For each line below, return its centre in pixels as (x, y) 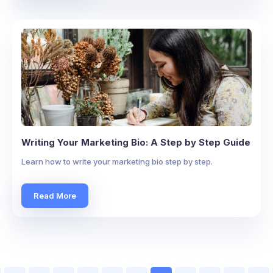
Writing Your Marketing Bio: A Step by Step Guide (136, 142)
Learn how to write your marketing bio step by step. (117, 161)
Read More (55, 195)
